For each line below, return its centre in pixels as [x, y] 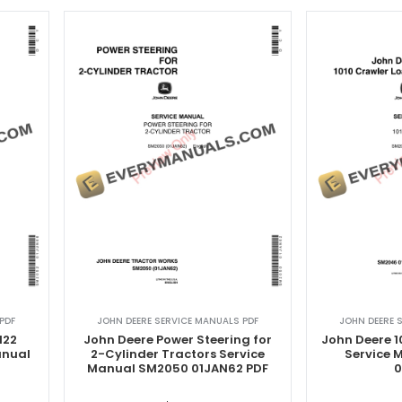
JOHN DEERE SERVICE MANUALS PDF [177, 321]
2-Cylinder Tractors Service [177, 354]
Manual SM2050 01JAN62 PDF [177, 369]
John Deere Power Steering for [177, 340]
